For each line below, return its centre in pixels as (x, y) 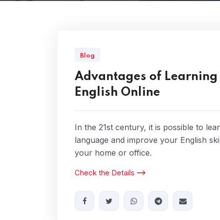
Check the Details (105, 173)
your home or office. (113, 153)
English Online (117, 93)
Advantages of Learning (146, 77)
